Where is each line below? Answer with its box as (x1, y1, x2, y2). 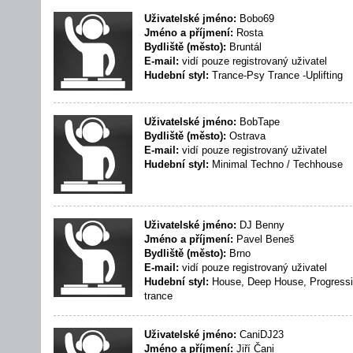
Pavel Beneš (233, 233, 295, 245)
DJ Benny (236, 219, 284, 231)
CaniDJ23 (236, 329, 284, 340)
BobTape (236, 116, 280, 128)
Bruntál (226, 41, 262, 53)
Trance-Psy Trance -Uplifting (209, 69, 343, 81)
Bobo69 (236, 13, 274, 24)
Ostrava (226, 130, 266, 142)
